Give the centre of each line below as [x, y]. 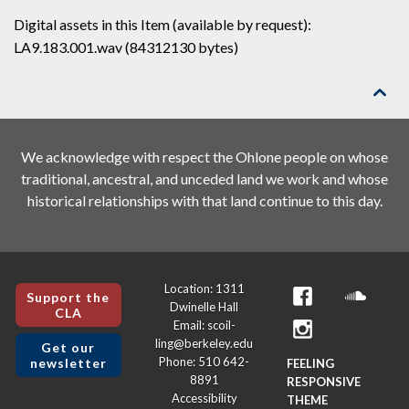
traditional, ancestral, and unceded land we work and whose [204, 178]
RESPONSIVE [323, 382]
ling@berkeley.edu [204, 343]
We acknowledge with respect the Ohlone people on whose [204, 157]
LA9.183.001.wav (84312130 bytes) [126, 47]
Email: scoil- [204, 325]
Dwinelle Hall [204, 307]
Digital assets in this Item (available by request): [163, 24]
